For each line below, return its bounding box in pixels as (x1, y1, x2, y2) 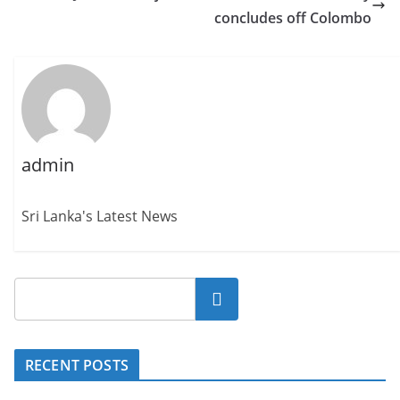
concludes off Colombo (214, 8, 371, 28)
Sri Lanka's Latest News (21, 206, 179, 227)
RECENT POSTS (25, 354, 129, 375)
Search (194, 288, 240, 309)
